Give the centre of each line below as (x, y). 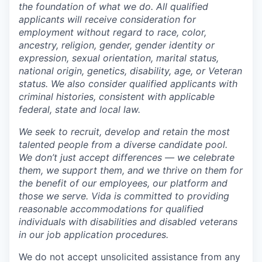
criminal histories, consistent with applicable (117, 96)
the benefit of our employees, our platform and (123, 183)
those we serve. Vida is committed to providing (124, 196)
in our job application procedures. (94, 234)
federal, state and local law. (80, 109)
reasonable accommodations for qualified (111, 208)
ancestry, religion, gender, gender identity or (117, 45)
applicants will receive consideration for (107, 19)
